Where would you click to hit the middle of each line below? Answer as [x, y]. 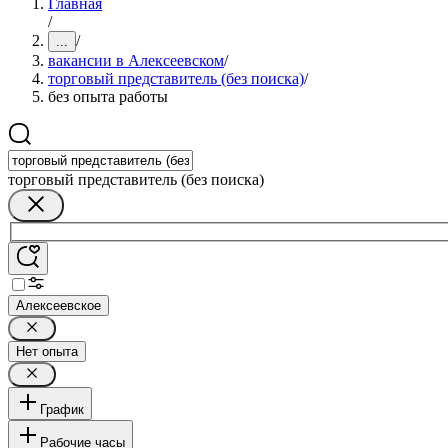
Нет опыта [47, 351]
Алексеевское [58, 305]
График [62, 409]
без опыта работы [108, 96]
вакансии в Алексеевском [136, 60]
